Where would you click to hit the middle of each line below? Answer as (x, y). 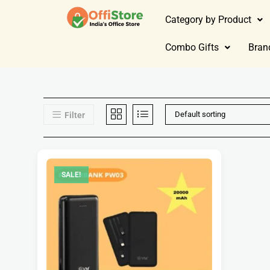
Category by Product (209, 20)
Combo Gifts (192, 47)
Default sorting (200, 114)
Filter (75, 115)
